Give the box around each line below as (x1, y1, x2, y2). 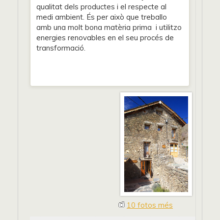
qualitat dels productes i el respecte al (36, 2, 166, 11)
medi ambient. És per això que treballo (36, 12, 167, 22)
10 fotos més (127, 200, 173, 210)
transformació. (36, 43, 85, 53)
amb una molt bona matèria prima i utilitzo (36, 23, 182, 32)
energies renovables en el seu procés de (36, 33, 174, 42)
